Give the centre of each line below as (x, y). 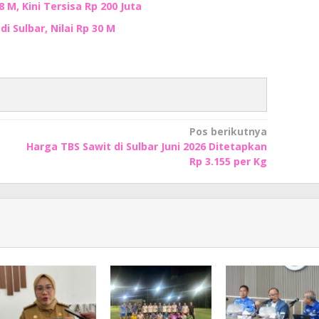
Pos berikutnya (228, 131)
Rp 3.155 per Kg (228, 161)
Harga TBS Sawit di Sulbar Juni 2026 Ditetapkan (146, 146)
